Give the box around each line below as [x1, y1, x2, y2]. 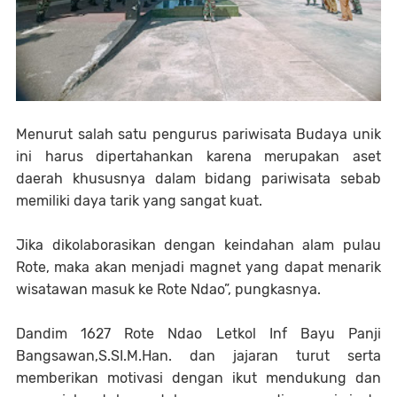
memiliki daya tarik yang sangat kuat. [16, 192, 262, 210]
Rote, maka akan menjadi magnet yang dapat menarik [16, 259, 381, 276]
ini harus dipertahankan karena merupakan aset [16, 148, 381, 166]
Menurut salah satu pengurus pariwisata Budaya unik [16, 126, 381, 144]
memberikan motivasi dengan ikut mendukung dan [16, 370, 381, 387]
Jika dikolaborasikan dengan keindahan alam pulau [16, 237, 381, 254]
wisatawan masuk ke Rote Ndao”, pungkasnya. [16, 281, 321, 299]
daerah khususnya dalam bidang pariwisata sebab [16, 170, 381, 188]
